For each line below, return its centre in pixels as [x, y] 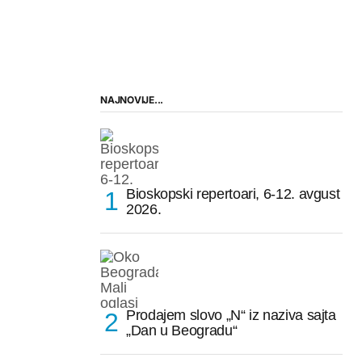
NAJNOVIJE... [132, 99]
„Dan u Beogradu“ [182, 330]
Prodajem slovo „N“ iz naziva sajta [231, 315]
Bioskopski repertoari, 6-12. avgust [233, 194]
